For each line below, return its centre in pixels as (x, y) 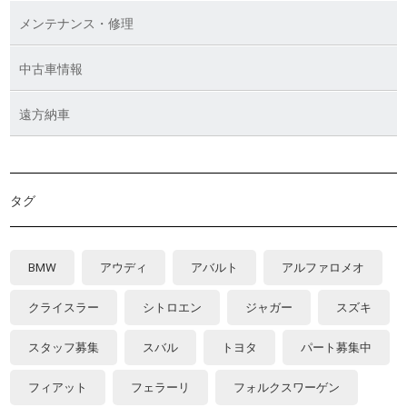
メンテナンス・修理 (77, 23)
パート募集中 (337, 347)
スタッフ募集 (64, 347)
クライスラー (64, 307)
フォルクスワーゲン (287, 387)
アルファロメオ (323, 267)
